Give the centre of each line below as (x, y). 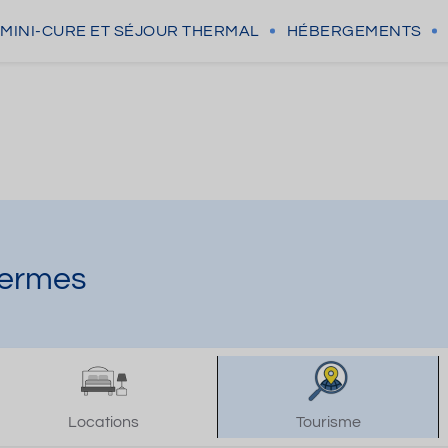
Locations (104, 422)
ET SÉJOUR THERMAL (175, 31)
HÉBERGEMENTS (354, 31)
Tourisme (328, 422)
